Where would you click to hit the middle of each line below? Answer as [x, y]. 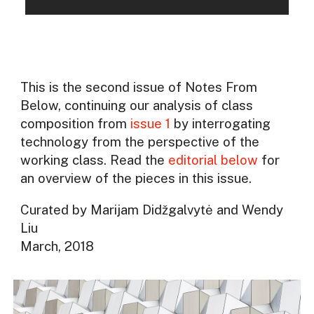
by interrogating [220, 124]
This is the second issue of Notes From [138, 87]
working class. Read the [94, 160]
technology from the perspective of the [139, 142]
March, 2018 [57, 246]
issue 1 [150, 124]
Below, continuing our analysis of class [136, 105]
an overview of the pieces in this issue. [136, 178]
